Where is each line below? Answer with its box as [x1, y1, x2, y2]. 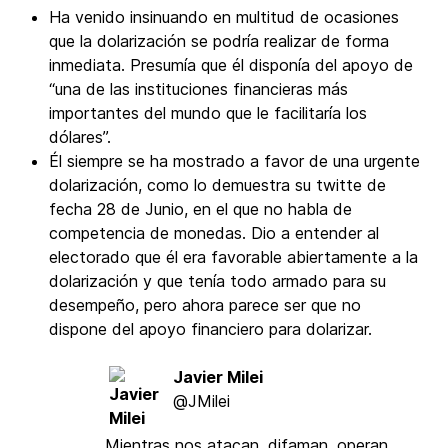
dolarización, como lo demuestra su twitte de [49, 175, 386, 195]
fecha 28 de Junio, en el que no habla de [49, 199, 352, 219]
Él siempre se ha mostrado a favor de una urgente [49, 151, 420, 171]
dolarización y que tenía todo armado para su [49, 271, 386, 291]
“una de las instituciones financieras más [49, 79, 348, 99]
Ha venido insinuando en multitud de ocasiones [49, 7, 399, 27]
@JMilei [173, 391, 230, 411]
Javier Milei [173, 367, 263, 387]
